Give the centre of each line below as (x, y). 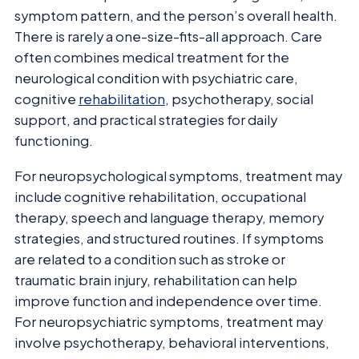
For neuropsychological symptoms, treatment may (178, 176)
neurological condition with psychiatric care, (156, 78)
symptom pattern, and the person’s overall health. (176, 16)
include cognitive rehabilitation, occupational (160, 197)
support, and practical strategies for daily (146, 120)
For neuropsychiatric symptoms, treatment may (169, 322)
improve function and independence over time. (168, 301)
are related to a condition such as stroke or (150, 260)
